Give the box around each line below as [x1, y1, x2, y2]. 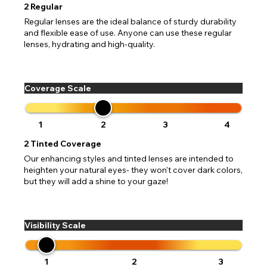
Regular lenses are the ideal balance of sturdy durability [24, 16, 237, 27]
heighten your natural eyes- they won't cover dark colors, [24, 164, 243, 176]
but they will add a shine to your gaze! [24, 176, 168, 187]
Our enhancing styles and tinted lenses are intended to [24, 153, 234, 164]
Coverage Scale [24, 83, 91, 94]
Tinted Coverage [30, 138, 101, 150]
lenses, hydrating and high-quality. [24, 39, 155, 50]
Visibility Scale [24, 220, 86, 231]
